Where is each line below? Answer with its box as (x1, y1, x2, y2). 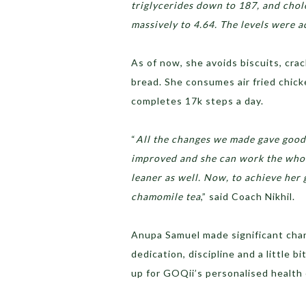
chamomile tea (131, 191, 201, 203)
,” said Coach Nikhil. (201, 191, 295, 203)
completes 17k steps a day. (131, 95, 266, 107)
